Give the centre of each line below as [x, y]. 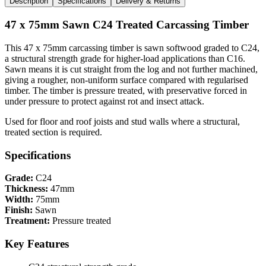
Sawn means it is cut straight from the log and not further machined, [131, 69]
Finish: [19, 210]
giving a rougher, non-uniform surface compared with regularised [126, 80]
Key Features [37, 244]
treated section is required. [53, 132]
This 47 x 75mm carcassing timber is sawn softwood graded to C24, [132, 47]
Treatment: [27, 221]
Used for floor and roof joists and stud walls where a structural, [122, 121]
